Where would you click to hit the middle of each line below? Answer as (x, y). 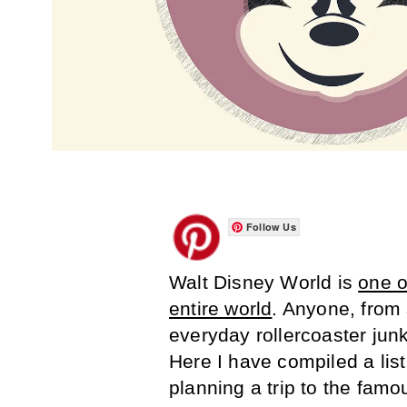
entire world (221, 309)
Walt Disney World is (264, 283)
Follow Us (271, 227)
